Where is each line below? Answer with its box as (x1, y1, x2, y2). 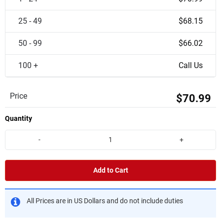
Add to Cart (93, 166, 128, 175)
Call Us (179, 61, 203, 70)
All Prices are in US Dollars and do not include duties (27, 196, 183, 205)
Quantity (5, 114, 32, 122)
